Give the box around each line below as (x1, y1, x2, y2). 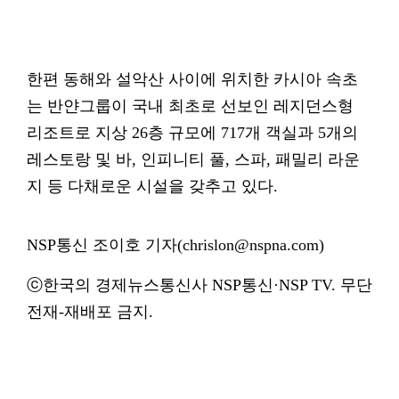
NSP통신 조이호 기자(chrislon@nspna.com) (27, 236, 324, 254)
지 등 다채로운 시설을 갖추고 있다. (27, 177, 278, 195)
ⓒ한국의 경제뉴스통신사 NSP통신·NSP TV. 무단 (27, 276, 372, 294)
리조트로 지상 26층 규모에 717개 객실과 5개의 (27, 124, 358, 142)
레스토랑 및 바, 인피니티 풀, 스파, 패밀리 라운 (27, 151, 360, 168)
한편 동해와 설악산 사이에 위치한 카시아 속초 (27, 70, 358, 88)
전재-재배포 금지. (27, 303, 153, 321)
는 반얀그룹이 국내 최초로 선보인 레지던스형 (27, 97, 354, 115)
